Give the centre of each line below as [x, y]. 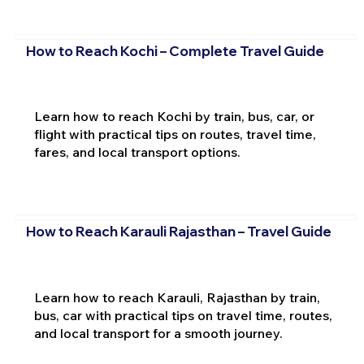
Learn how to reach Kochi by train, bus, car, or [174, 117]
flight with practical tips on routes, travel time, [175, 134]
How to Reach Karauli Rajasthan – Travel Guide [178, 231]
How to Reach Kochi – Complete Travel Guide [175, 50]
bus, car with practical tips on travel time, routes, [183, 315]
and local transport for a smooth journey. [158, 333]
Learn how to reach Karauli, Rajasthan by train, [177, 297]
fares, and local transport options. [137, 152]
